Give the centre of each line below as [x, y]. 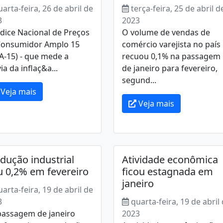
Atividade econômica [170, 160]
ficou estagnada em [167, 171]
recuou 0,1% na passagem [171, 56]
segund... [139, 80]
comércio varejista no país [171, 44]
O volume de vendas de [166, 32]
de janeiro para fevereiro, [169, 68]
